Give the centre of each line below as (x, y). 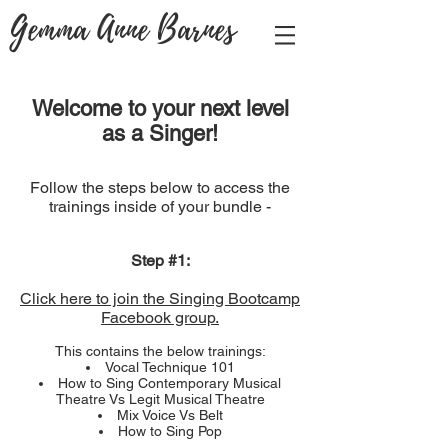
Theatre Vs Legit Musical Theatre (160, 399)
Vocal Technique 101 (169, 367)
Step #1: (160, 260)
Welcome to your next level (160, 108)
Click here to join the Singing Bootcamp (160, 298)
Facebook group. (160, 317)
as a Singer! (160, 133)
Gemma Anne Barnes (123, 30)
